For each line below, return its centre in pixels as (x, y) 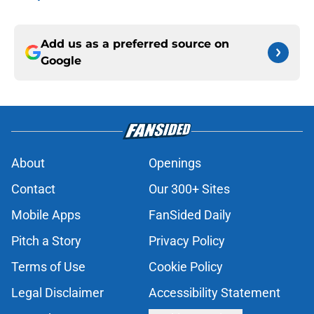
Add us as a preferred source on (135, 44)
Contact (33, 189)
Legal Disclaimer (57, 293)
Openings (175, 163)
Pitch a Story (46, 241)
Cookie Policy (186, 267)
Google (61, 61)
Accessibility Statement (214, 293)
